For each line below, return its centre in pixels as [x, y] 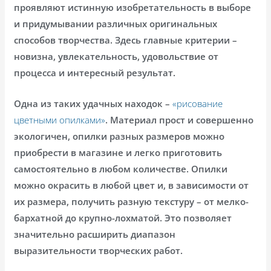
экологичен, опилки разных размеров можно [119, 136]
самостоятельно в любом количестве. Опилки [121, 168]
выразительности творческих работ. [99, 250]
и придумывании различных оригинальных [116, 23]
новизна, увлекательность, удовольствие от [116, 56]
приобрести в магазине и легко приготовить [118, 152]
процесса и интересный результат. [95, 72]
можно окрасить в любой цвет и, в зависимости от [132, 185]
